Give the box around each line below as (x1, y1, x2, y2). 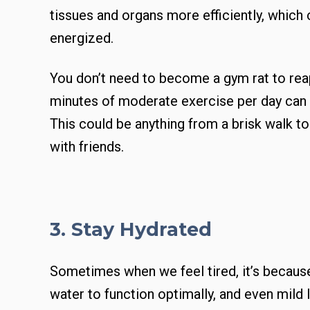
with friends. (50, 138, 124, 155)
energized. (50, 29, 113, 46)
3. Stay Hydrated (50, 217, 212, 241)
